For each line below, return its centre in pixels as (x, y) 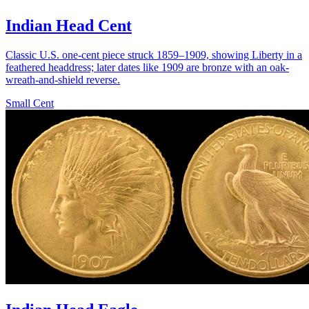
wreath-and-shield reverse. (63, 79)
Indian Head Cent (69, 25)
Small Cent (30, 103)
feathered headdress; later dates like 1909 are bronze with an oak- (147, 67)
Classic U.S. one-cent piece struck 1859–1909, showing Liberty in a (154, 54)
